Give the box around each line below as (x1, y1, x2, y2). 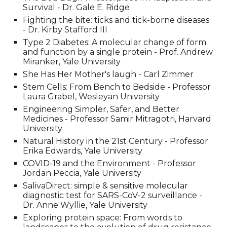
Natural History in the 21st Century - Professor (23, 136, 209, 146)
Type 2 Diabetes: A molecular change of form (23, 37, 207, 47)
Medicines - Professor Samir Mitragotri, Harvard (23, 114, 212, 124)
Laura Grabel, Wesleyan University (23, 92, 160, 101)
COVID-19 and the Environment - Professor (23, 159, 197, 168)
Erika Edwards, (23, 146, 83, 156)
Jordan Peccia (23, 168, 80, 178)
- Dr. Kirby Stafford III (23, 25, 108, 34)
